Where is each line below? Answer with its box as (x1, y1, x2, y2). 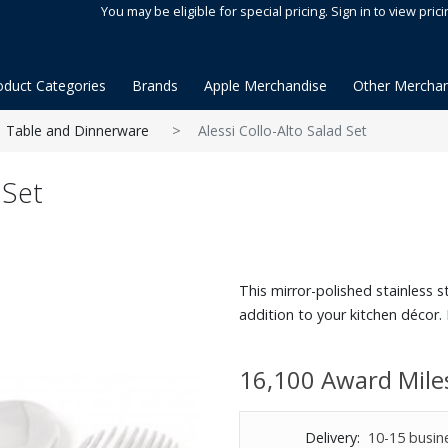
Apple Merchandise (204, 76, 327, 95)
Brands (132, 76, 178, 95)
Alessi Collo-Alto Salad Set (198, 121, 367, 140)
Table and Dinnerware (6, 121, 149, 140)
